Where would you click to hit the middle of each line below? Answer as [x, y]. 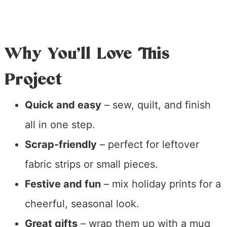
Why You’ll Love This [87, 54]
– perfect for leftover [148, 145]
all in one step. [60, 125]
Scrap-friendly [61, 145]
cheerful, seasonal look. [82, 204]
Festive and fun [63, 184]
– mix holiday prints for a [161, 184]
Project [33, 80]
